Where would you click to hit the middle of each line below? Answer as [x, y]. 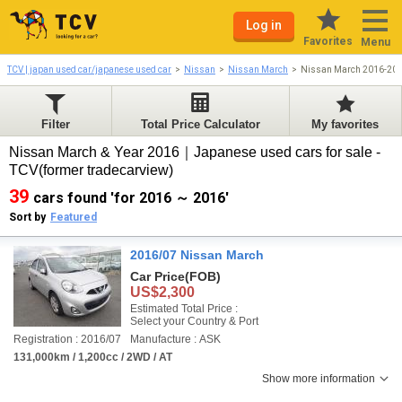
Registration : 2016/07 [67, 339]
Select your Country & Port [194, 321]
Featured [74, 217]
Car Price [157, 276]
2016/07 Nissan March [197, 255]
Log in [264, 25]
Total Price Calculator [200, 124]
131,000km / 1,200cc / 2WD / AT [93, 357]
